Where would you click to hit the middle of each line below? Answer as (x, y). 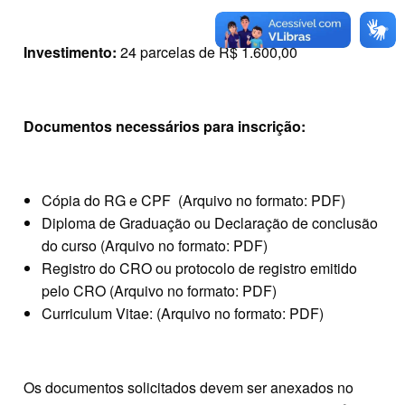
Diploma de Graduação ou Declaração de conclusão (210, 222)
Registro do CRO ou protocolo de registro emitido (199, 268)
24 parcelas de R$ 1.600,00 (209, 52)
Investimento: (72, 52)
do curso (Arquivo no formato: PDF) (155, 245)
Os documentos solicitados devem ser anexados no (188, 387)
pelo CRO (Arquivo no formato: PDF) (159, 290)
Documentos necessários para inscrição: (165, 126)
